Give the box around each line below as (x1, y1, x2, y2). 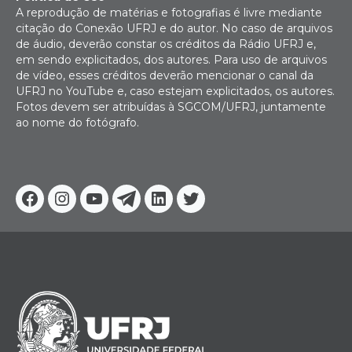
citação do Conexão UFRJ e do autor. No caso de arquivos (16, 20, 332, 35)
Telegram (125, 200, 198, 219)
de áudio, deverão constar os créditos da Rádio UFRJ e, (16, 36, 316, 51)
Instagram (60, 200, 140, 219)
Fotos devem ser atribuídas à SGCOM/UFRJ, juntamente (16, 99, 326, 114)
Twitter (189, 200, 247, 219)
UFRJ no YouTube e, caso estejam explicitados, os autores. (16, 83, 335, 98)
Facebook (28, 200, 104, 219)
